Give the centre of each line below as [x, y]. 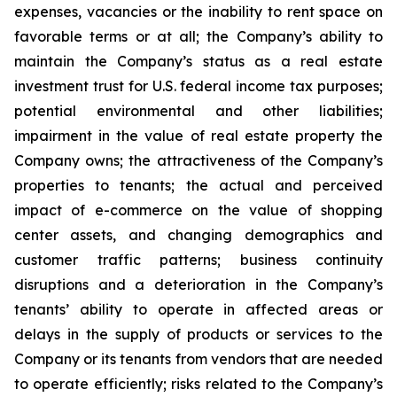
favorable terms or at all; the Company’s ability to [198, 36]
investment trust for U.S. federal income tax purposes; [198, 86]
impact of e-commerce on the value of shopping [198, 210]
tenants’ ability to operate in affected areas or [198, 309]
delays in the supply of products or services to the [198, 334]
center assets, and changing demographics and [198, 235]
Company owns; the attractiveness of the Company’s [198, 160]
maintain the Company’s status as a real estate [198, 61]
